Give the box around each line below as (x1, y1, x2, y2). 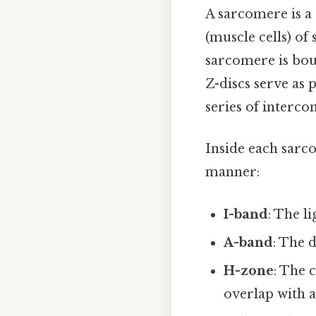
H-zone (224, 262, 274, 279)
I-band (224, 206, 269, 222)
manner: (205, 164, 260, 181)
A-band (224, 234, 274, 250)
